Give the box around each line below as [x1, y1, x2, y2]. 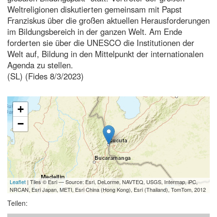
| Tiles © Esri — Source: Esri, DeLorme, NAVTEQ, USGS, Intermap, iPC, [26, 177, 198, 186]
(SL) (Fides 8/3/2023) [7, 70, 84, 82]
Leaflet [10, 177, 26, 186]
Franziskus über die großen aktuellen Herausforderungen [7, 14, 210, 26]
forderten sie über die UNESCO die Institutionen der [7, 36, 194, 48]
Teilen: [7, 198, 28, 208]
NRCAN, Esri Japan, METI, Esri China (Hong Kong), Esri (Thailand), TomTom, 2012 [10, 185, 206, 193]
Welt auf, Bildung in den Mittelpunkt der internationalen [7, 47, 203, 60]
